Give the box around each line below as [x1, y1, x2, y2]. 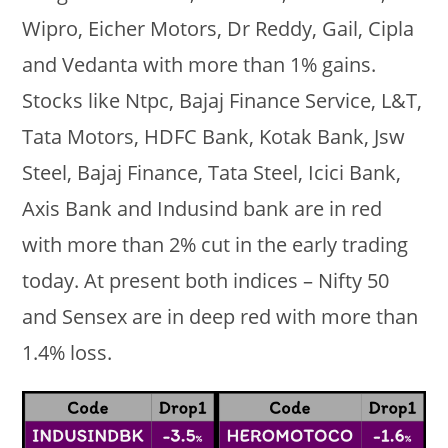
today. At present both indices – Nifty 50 [22, 267, 390, 295]
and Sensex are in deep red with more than [22, 303, 419, 331]
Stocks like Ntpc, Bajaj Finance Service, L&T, [22, 87, 423, 115]
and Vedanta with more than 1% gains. [22, 51, 377, 79]
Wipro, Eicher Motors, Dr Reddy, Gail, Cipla [22, 15, 415, 43]
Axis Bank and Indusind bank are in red [22, 195, 383, 223]
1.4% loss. [22, 339, 113, 367]
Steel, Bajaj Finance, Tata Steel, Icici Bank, [22, 159, 402, 187]
